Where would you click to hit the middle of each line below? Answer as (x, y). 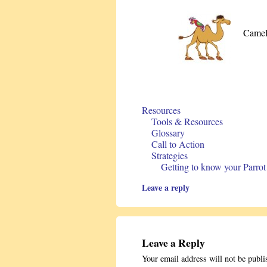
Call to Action (178, 144)
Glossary (168, 133)
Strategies (170, 156)
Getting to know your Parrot (213, 167)
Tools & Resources (187, 122)
